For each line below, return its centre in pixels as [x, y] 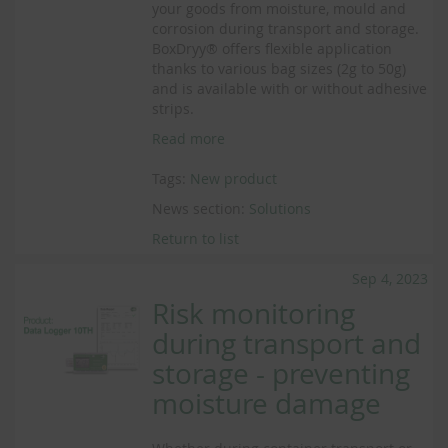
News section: [201, 208]
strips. [173, 108]
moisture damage [267, 403]
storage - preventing [281, 373]
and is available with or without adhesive [290, 88]
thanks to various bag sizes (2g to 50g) [279, 68]
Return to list [196, 238]
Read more [189, 138]
